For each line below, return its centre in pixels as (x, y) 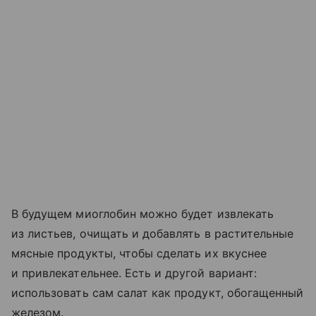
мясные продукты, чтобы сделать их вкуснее (139, 253)
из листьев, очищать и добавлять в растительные (153, 233)
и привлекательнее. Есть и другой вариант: (134, 273)
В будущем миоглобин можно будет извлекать (142, 213)
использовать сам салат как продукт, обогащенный (158, 292)
